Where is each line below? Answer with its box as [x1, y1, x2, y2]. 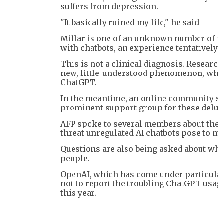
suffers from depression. [60, 1, 158, 11]
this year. [60, 187, 96, 198]
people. [60, 153, 90, 163]
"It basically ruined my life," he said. [60, 17, 201, 27]
